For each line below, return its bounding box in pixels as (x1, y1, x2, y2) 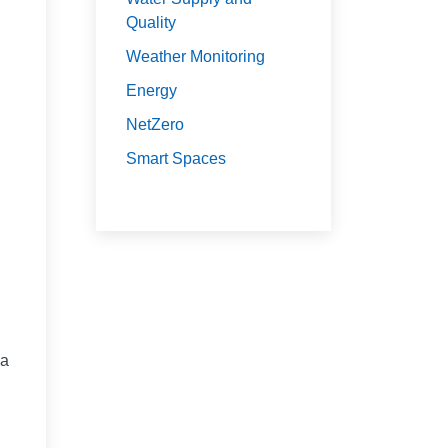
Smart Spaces (126, 149, 226, 167)
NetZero (126, 115, 184, 133)
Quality (126, 13, 176, 31)
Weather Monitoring (126, 47, 265, 65)
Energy (126, 81, 177, 99)
